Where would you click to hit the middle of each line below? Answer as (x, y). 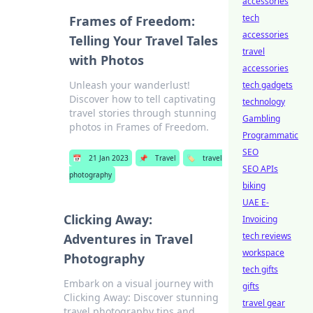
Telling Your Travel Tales (143, 41)
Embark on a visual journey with (139, 283)
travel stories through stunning (143, 113)
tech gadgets (268, 85)
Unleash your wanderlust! (129, 85)
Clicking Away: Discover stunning (141, 297)
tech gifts (260, 269)
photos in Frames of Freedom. (139, 127)
